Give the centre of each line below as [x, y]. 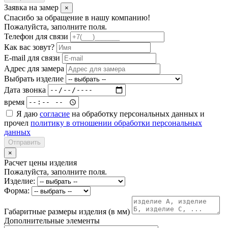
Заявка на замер [32, 7]
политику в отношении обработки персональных [116, 123]
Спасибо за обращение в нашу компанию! [77, 17]
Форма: [17, 190]
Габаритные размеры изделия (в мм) [67, 211]
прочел [17, 123]
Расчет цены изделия [40, 162]
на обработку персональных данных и [137, 113]
